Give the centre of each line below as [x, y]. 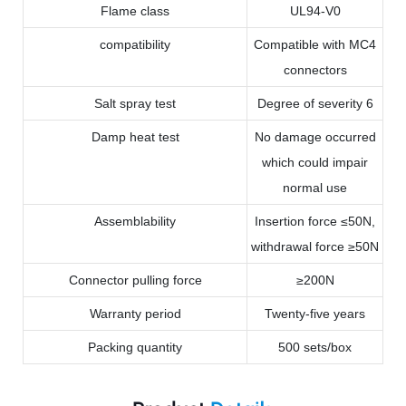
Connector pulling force [135, 280]
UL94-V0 [315, 10]
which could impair [315, 162]
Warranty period [135, 313]
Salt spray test [135, 103]
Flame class [135, 10]
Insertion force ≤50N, [315, 221]
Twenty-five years [315, 313]
